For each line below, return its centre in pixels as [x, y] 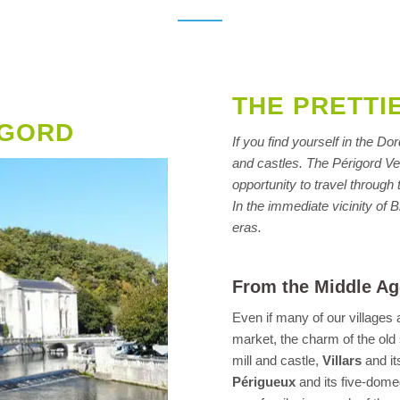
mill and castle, [278, 361]
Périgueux [264, 382]
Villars [342, 361]
